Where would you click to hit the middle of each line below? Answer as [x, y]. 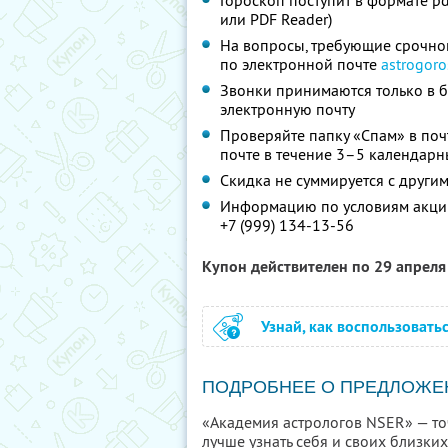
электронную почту [287, 109]
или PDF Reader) [276, 19]
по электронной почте [300, 64]
